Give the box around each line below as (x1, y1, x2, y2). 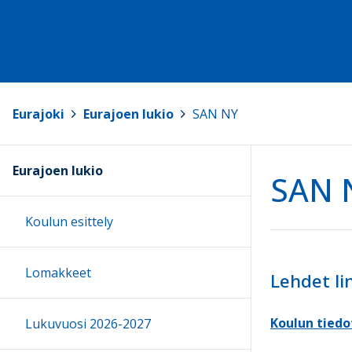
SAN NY (192, 104, 238, 123)
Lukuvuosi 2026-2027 (25, 315, 151, 333)
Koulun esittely (25, 213, 113, 231)
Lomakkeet (25, 264, 91, 282)
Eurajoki (13, 104, 64, 123)
